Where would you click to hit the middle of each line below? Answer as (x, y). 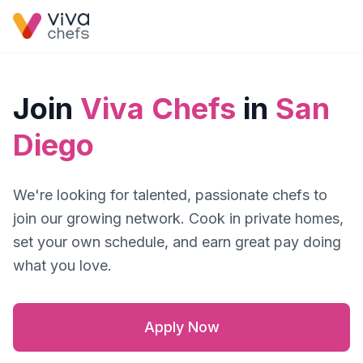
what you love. (62, 265)
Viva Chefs (158, 109)
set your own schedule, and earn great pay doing (177, 242)
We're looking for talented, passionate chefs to (170, 195)
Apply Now (181, 327)
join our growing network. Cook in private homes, (178, 218)
